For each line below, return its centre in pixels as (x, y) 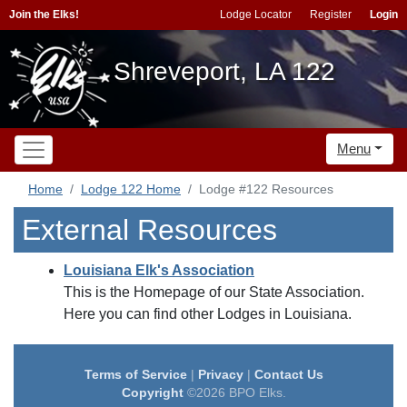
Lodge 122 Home (131, 189)
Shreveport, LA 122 (224, 71)
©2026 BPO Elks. (234, 392)
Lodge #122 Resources (266, 189)
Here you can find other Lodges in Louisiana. (208, 314)
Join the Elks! (44, 15)
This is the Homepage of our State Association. (214, 292)
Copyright (152, 392)
